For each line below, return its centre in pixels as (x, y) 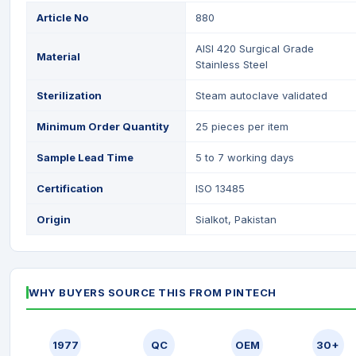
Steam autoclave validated (261, 95)
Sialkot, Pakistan (236, 219)
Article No (62, 17)
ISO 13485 (220, 188)
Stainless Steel (232, 64)
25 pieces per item (242, 126)
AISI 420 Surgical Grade (255, 48)
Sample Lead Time (85, 157)
